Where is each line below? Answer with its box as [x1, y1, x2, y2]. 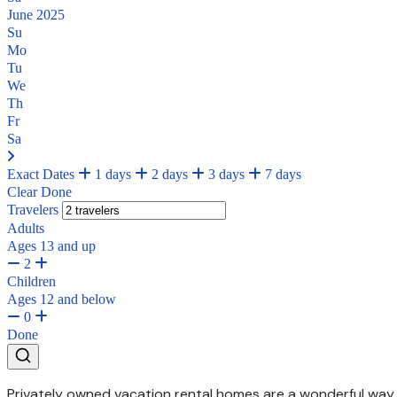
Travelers [7, 201, 58, 217]
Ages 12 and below [7, 291, 116, 307]
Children [7, 273, 56, 289]
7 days [261, 166, 301, 182]
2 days [148, 166, 188, 182]
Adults [7, 220, 44, 236]
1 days [91, 166, 131, 182]
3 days [205, 166, 245, 182]
